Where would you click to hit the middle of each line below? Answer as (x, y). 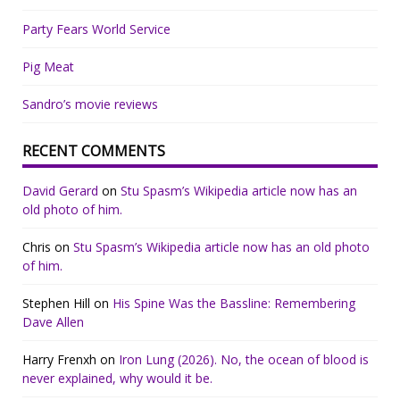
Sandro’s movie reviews (90, 104)
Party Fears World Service (96, 29)
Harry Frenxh (59, 359)
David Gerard (60, 190)
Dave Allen (53, 321)
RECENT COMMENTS (94, 150)
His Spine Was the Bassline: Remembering (234, 303)
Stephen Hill (56, 303)
